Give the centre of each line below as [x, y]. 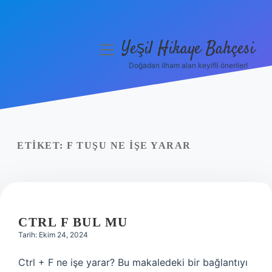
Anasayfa [55, 84]
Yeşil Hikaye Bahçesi [188, 49]
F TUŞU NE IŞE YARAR [129, 145]
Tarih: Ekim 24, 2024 [53, 235]
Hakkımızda [55, 171]
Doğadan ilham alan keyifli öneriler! [188, 65]
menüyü [118, 49]
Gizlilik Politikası [55, 113]
